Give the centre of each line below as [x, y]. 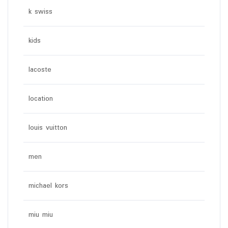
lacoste [40, 70]
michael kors [48, 186]
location [41, 99]
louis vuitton [48, 128]
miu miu [41, 215]
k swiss [40, 12]
